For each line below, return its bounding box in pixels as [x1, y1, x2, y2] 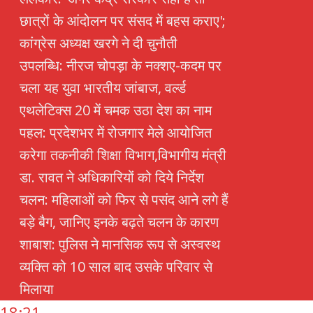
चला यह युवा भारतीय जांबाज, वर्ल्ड [20, 78, 186, 98]
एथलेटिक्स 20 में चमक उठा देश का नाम [20, 101, 212, 120]
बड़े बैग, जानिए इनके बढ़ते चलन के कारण [20, 212, 219, 232]
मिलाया [20, 279, 54, 299]
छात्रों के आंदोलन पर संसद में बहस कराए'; [20, 11, 226, 31]
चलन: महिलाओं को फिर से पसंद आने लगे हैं [20, 190, 228, 210]
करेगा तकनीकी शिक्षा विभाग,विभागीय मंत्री [20, 145, 226, 165]
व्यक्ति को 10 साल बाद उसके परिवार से [20, 257, 212, 277]
